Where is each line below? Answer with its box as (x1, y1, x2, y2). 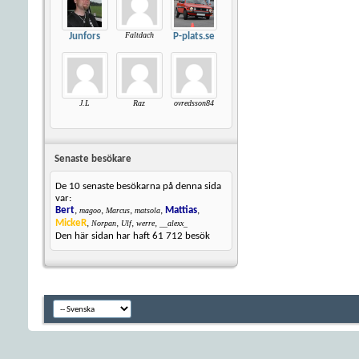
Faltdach (124, 30, 154, 39)
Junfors (69, 31, 100, 42)
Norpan (91, 219, 116, 228)
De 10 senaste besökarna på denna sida (55, 181, 221, 192)
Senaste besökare (54, 154, 131, 165)
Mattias (165, 205, 197, 216)
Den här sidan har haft (55, 231, 152, 242)
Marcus (106, 206, 130, 216)
